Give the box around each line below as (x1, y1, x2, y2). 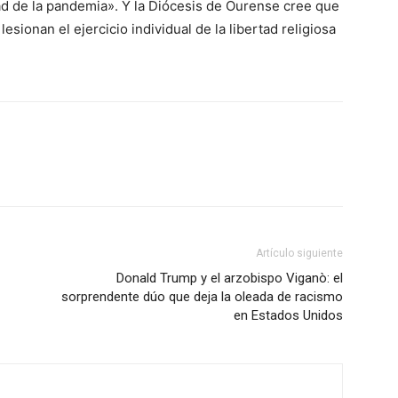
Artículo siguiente (256, 247, 343, 259)
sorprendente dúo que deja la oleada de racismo (61, 289, 343, 305)
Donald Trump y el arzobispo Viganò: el (116, 270, 343, 286)
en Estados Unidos (234, 307, 343, 323)
